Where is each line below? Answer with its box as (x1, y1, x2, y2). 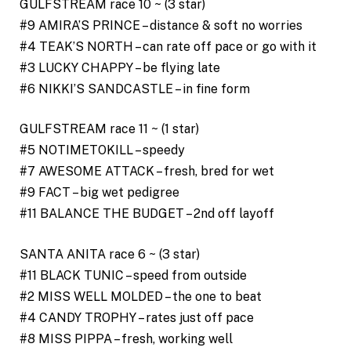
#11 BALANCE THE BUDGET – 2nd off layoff (20, 206, 274, 222)
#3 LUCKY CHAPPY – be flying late (20, 60, 220, 75)
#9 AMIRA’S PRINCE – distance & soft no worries (20, 17, 302, 33)
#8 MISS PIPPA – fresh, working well (20, 331, 233, 347)
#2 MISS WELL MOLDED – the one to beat (20, 289, 262, 305)
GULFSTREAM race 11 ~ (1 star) (20, 121, 199, 137)
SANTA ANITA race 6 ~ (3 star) (20, 247, 200, 262)
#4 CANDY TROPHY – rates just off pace (20, 310, 254, 326)
